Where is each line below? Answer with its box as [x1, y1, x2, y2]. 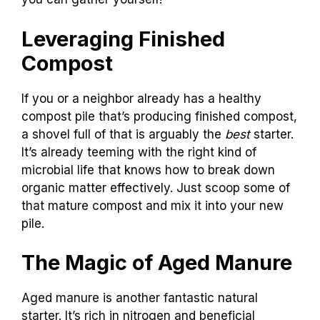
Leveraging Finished [21, 26, 225, 51]
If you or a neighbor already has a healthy [21, 91, 261, 106]
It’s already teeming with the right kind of [21, 144, 256, 159]
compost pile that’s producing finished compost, [21, 109, 297, 124]
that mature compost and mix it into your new [21, 198, 284, 213]
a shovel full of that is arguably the [21, 126, 225, 141]
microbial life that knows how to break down [21, 162, 275, 177]
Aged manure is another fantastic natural [21, 291, 258, 306]
